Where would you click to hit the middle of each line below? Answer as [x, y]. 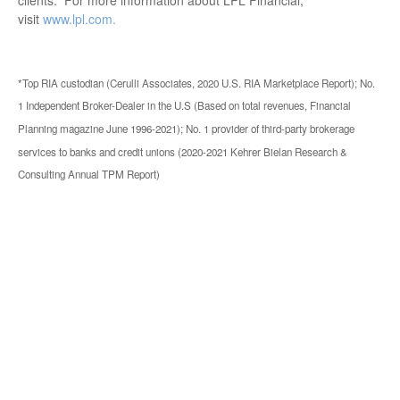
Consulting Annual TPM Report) [89, 175]
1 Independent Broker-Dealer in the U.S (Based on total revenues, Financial [184, 106]
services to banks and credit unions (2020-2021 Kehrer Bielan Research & [183, 151]
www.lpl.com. [78, 18]
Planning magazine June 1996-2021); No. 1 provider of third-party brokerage [186, 128]
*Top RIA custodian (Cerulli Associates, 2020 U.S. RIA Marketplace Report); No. [196, 83]
